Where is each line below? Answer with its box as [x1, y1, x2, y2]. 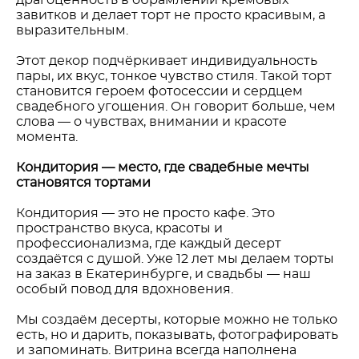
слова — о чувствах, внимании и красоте [16, 115, 287, 128]
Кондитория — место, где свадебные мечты [16, 161, 309, 174]
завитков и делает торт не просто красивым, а [16, 9, 325, 22]
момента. [16, 131, 78, 143]
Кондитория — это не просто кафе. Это [16, 207, 275, 220]
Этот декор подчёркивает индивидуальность [16, 54, 317, 67]
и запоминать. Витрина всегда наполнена [16, 344, 296, 357]
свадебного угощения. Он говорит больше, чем [16, 100, 336, 113]
